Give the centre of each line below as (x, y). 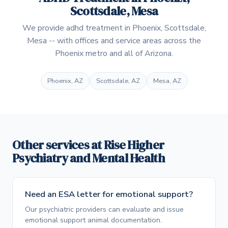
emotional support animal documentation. (93, 220)
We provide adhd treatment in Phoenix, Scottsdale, (114, 28)
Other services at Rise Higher (88, 145)
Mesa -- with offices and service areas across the (114, 40)
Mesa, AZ (167, 81)
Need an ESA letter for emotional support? (109, 194)
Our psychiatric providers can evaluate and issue (104, 209)
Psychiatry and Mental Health (89, 158)
